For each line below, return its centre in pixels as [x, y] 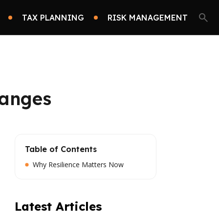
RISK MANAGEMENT [148, 17]
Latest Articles [58, 206]
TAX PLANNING [53, 17]
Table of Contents [61, 149]
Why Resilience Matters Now [78, 164]
